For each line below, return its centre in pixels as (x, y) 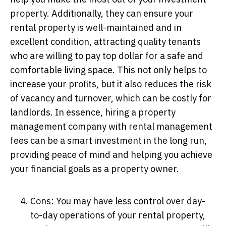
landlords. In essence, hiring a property (93, 112)
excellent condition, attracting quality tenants (105, 41)
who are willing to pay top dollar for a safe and (107, 55)
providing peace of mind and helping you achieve (111, 154)
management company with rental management (111, 126)
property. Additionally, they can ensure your (102, 13)
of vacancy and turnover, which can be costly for (111, 98)
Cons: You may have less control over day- (118, 201)
